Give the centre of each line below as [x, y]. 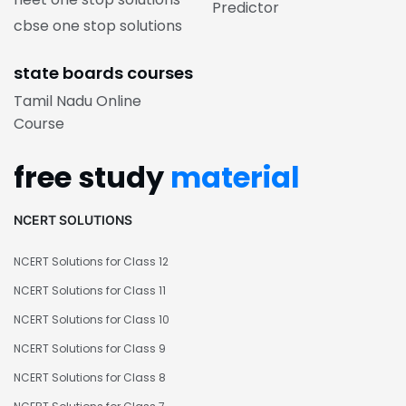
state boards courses [103, 73]
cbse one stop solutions [98, 26]
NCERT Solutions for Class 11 [90, 291]
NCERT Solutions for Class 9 [90, 349]
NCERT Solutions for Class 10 [92, 320]
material [235, 178]
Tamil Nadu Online [77, 101]
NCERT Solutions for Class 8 [90, 378]
